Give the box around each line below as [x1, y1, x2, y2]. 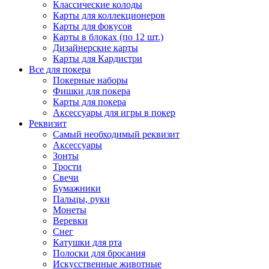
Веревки [53, 216, 88, 226]
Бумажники [53, 183, 101, 193]
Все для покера [29, 64, 91, 74]
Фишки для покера [53, 86, 130, 96]
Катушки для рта [53, 237, 122, 247]
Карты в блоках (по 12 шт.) [53, 32, 163, 42]
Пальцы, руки [53, 194, 110, 204]
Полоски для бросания [53, 248, 145, 258]
